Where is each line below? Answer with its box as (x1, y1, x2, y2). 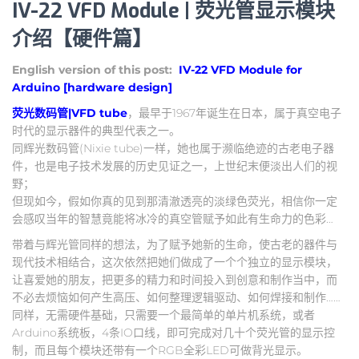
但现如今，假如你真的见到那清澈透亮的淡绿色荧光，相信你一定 (12, 193, 337, 208)
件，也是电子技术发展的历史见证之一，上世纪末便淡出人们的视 (12, 158, 337, 173)
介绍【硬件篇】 (12, 25, 152, 52)
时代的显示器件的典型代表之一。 (12, 123, 180, 138)
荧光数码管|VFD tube (12, 105, 127, 120)
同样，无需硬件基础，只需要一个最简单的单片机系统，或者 (12, 307, 315, 322)
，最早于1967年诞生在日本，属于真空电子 (127, 105, 341, 120)
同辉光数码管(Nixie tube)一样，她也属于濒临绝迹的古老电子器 (12, 140, 334, 155)
